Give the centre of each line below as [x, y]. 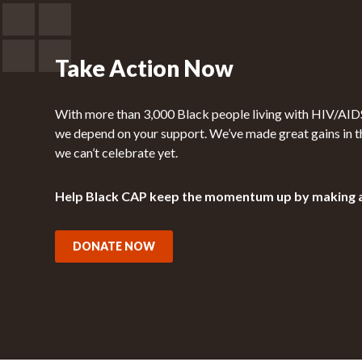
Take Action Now [145, 68]
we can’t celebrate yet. [117, 153]
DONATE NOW [114, 246]
